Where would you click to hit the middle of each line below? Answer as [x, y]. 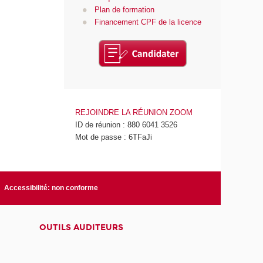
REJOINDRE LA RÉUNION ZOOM [134, 112]
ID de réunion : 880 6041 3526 [127, 125]
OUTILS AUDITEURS [81, 227]
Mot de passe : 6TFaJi [114, 137]
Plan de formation [124, 10]
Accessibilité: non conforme [51, 188]
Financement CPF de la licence [148, 22]
